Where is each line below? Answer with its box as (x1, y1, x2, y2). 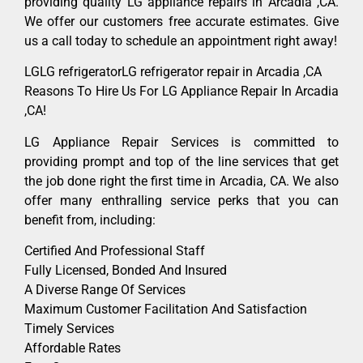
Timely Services (24, 321, 114, 337)
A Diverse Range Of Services (24, 282, 186, 298)
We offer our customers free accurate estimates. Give (24, 14, 339, 30)
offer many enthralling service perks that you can (24, 192, 339, 208)
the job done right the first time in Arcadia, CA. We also (24, 173, 339, 189)
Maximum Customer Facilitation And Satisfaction (24, 301, 307, 318)
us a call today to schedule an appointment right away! (24, 33, 337, 49)
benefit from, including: (24, 211, 156, 228)
